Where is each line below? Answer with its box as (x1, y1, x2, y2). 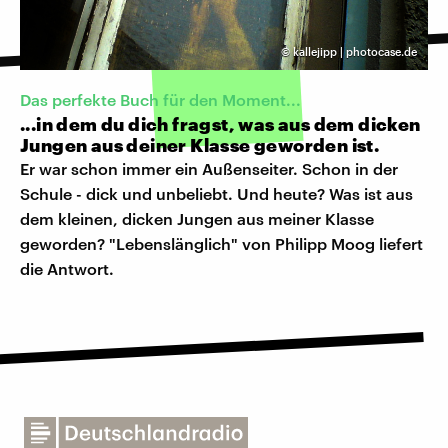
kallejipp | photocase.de (293, 45, 417, 59)
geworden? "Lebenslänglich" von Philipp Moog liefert (20, 233, 423, 253)
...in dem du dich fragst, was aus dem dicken (20, 112, 421, 135)
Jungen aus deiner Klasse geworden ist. (20, 133, 380, 156)
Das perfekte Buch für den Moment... (20, 89, 301, 109)
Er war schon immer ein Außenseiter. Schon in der (20, 158, 398, 178)
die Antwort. (20, 258, 114, 278)
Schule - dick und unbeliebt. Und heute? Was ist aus (20, 183, 413, 203)
